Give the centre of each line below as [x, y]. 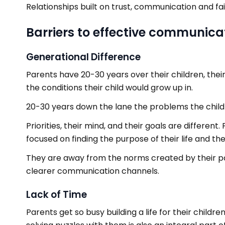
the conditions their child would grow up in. [109, 88]
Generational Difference [83, 57]
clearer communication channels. [93, 171]
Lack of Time [57, 195]
